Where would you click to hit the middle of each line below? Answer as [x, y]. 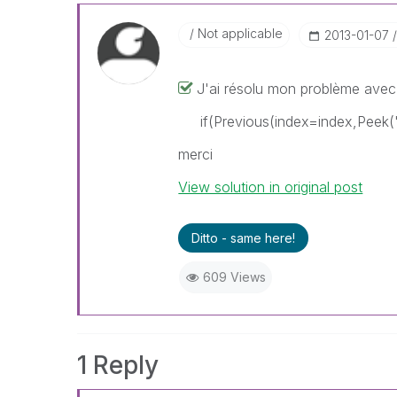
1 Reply [118, 365]
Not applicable [239, 33]
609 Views [234, 277]
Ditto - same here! [244, 238]
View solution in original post [271, 187]
